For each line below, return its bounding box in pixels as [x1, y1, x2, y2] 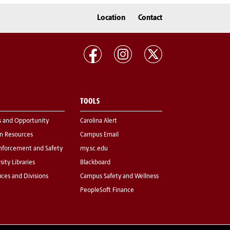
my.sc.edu [80, 146, 108, 152]
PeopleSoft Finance [80, 187, 134, 194]
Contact [138, 14, 162, 22]
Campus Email [80, 132, 119, 139]
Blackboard [80, 160, 110, 166]
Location [97, 14, 125, 22]
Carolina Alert [80, 118, 117, 125]
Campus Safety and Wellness [80, 174, 159, 180]
